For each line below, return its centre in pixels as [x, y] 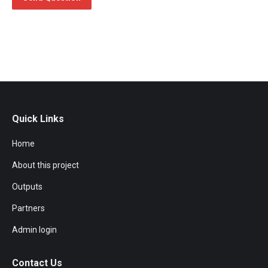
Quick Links [38, 119]
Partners [28, 208]
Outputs [27, 187]
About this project [45, 165]
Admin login [34, 230]
